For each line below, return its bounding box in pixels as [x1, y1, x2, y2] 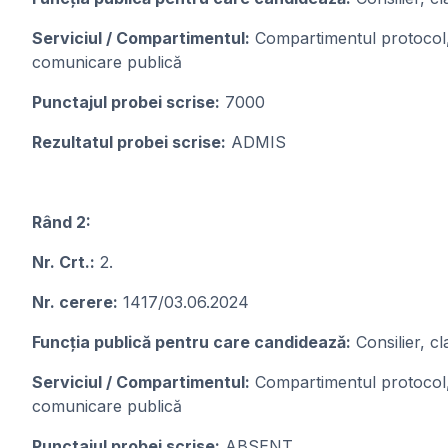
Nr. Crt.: [32, 252, 95, 272]
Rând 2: [32, 212, 91, 232]
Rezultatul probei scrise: [32, 132, 226, 152]
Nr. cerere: [32, 292, 118, 312]
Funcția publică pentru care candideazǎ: [32, 332, 351, 352]
